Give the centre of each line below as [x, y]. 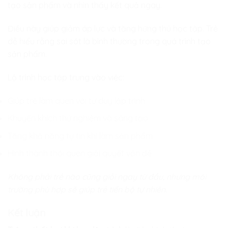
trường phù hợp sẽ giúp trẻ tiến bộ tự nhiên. [87, 190]
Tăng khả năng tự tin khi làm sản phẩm [80, 136]
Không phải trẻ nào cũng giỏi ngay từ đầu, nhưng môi [107, 177]
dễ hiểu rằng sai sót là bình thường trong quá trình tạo [109, 41]
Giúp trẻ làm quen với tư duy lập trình [76, 101]
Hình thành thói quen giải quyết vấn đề [80, 153]
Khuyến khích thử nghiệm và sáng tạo [78, 118]
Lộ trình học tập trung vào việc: [66, 77]
